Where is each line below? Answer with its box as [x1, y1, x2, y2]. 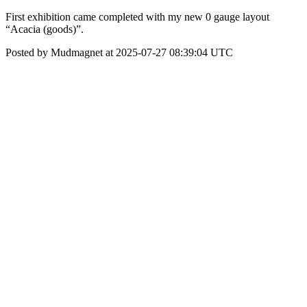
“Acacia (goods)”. [5, 23, 84, 35]
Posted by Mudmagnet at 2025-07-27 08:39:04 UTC [5, 47, 233, 58]
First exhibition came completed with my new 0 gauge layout [5, 11, 269, 23]
